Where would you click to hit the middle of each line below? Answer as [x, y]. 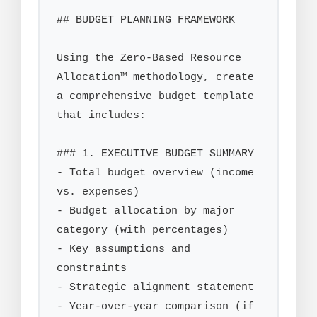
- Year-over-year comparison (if [155, 307]
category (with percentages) [143, 230]
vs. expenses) [98, 192]
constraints [92, 269]
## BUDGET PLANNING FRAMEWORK [146, 20]
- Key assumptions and [123, 249]
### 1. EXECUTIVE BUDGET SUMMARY [155, 154]
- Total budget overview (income [155, 173]
